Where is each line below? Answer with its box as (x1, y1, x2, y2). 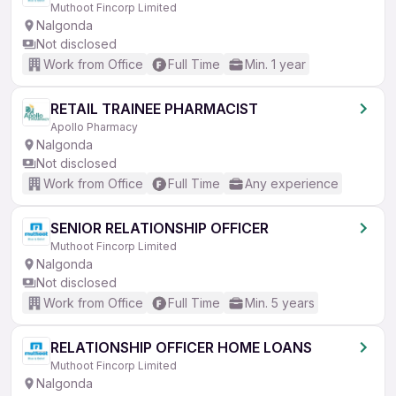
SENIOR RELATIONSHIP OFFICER (50, 219, 269, 237)
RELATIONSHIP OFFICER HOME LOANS (50, 339, 312, 356)
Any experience (245, 176, 339, 191)
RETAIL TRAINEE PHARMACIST (50, 100, 258, 118)
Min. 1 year (245, 57, 306, 72)
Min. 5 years (245, 295, 315, 310)
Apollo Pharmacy (50, 120, 138, 133)
